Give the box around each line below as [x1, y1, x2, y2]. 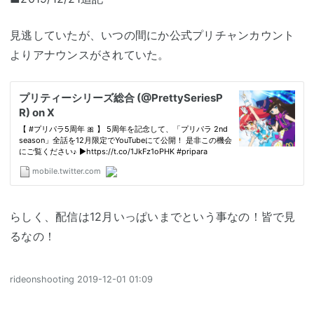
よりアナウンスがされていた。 [10, 48, 170, 62]
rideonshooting [10, 274, 74, 285]
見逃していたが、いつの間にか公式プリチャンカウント [10, 28, 295, 42]
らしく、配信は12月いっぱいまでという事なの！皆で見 [10, 210, 296, 224]
